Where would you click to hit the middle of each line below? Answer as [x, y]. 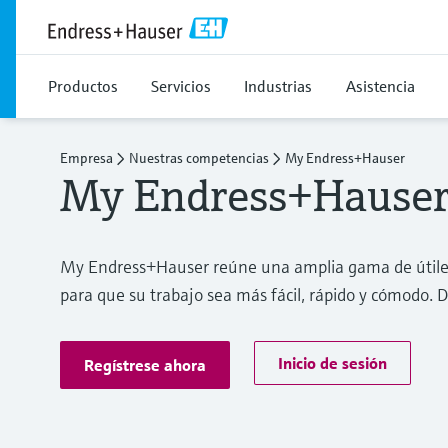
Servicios [181, 86]
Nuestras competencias [199, 158]
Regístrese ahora [145, 365]
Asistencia [380, 86]
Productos [83, 86]
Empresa [86, 158]
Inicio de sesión [332, 363]
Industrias [278, 86]
